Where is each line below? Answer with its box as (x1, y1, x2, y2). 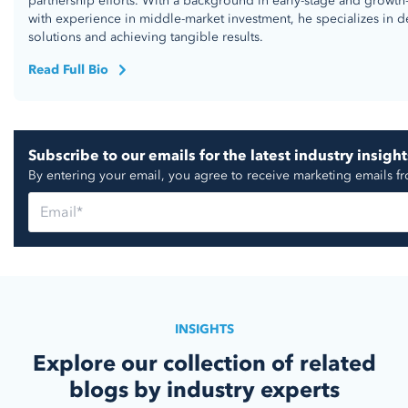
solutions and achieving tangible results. (28, 27, 263, 46)
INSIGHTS (174, 320, 234, 338)
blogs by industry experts (68, 374, 340, 405)
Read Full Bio (28, 60, 108, 78)
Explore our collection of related (32, 348, 376, 379)
